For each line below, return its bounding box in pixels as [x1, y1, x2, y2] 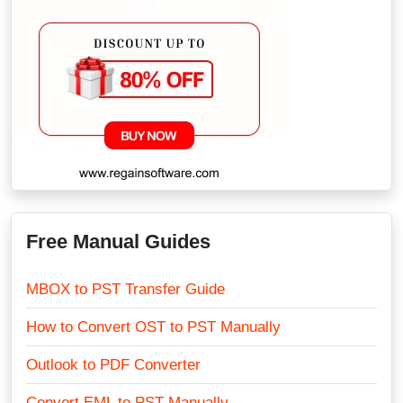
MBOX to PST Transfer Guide [26, 281, 225, 298]
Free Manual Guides [26, 230, 210, 253]
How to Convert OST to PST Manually [26, 318, 281, 336]
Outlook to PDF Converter [26, 356, 201, 373]
